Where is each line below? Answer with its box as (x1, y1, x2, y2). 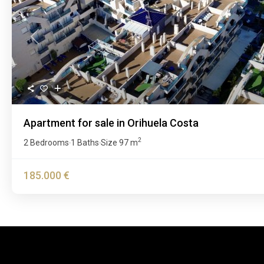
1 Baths (71, 137, 99, 147)
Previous (34, 38, 63, 47)
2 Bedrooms (24, 137, 69, 147)
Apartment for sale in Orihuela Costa (24, 116, 199, 129)
